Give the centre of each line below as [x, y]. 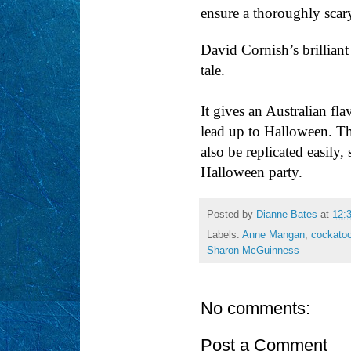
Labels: [224, 235]
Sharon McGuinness [253, 251]
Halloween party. [251, 172]
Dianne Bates [287, 214]
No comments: [255, 309]
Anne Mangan [273, 235]
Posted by [232, 214]
